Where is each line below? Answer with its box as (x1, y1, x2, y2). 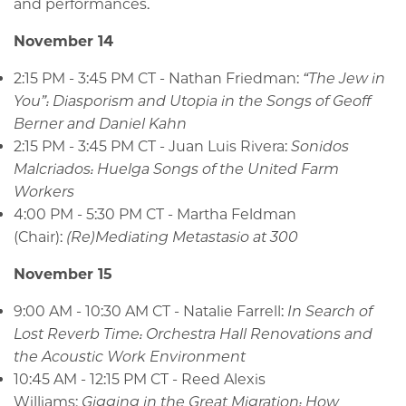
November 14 (14, 32, 113, 50)
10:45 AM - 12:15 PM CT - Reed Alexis (14, 370, 266, 388)
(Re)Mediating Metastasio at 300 (66, 227, 298, 246)
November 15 (14, 265, 112, 283)
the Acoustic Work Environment (14, 347, 246, 365)
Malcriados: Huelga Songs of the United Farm (14, 159, 339, 178)
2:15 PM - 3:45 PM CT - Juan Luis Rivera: (14, 137, 291, 155)
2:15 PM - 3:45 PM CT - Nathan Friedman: (14, 69, 303, 87)
